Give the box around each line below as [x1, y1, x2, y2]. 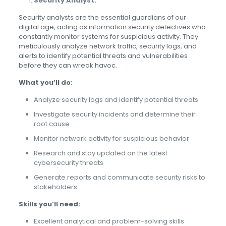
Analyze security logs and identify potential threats [33, 95, 198, 104]
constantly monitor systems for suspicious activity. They [18, 32, 198, 41]
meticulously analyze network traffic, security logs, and [18, 41, 197, 51]
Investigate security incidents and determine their [33, 109, 196, 119]
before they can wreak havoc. [18, 61, 119, 70]
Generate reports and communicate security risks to [33, 173, 205, 182]
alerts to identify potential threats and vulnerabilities [18, 51, 188, 61]
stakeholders [33, 182, 77, 192]
